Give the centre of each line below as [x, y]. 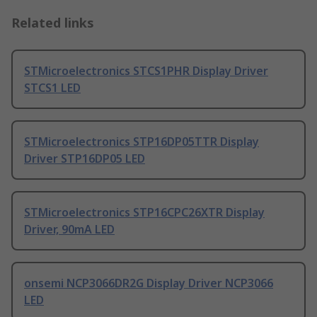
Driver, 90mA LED [69, 230]
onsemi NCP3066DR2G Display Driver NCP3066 [149, 283]
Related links [53, 23]
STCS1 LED [52, 88]
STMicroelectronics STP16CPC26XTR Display [144, 213]
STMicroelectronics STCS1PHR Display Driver [146, 71]
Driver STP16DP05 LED [85, 159]
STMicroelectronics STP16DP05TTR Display [142, 142]
